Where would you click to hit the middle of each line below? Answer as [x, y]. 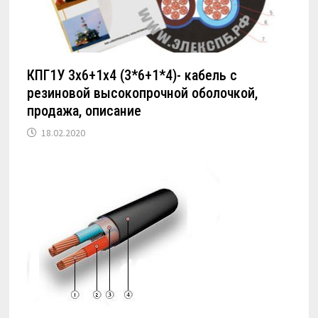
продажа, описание [84, 111]
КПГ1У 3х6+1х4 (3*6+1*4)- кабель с [132, 76]
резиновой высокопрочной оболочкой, [143, 93]
